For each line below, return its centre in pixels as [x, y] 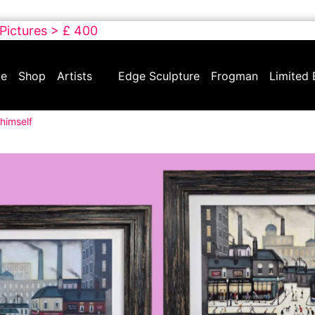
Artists [75, 76]
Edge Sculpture [159, 76]
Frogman [234, 76]
